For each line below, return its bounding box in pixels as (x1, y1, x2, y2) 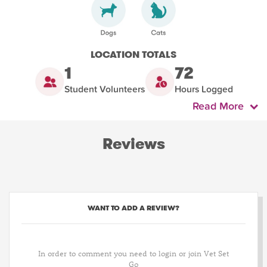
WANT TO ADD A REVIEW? (88, 203, 179, 213)
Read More (193, 100, 250, 113)
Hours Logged (174, 84, 233, 95)
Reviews (102, 133, 165, 155)
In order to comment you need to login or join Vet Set (38, 248, 229, 259)
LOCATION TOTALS (91, 48, 176, 62)
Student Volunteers (64, 84, 145, 95)
